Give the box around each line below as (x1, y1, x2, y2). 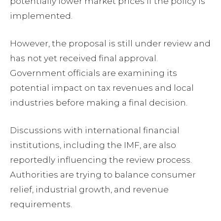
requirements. (10, 199, 72, 210)
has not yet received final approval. (10, 53, 158, 64)
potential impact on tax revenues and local (10, 83, 194, 93)
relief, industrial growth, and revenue (10, 184, 169, 195)
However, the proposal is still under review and (10, 38, 211, 49)
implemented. (10, 11, 73, 21)
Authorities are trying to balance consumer (10, 170, 196, 180)
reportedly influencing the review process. (10, 155, 192, 165)
